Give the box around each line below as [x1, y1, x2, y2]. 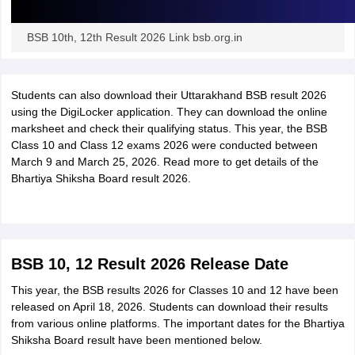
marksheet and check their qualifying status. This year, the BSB [10, 122, 327, 135]
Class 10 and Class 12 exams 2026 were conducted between [10, 139, 318, 151]
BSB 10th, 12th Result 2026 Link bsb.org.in [26, 31, 242, 44]
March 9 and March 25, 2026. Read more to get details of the [10, 155, 319, 168]
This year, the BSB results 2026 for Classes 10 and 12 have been [10, 284, 338, 296]
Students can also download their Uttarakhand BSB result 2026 [10, 89, 326, 101]
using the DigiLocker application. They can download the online [10, 105, 327, 118]
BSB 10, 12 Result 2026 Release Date [10, 255, 288, 273]
